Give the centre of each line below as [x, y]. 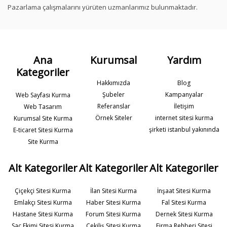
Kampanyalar [184, 95]
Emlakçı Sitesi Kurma [43, 203]
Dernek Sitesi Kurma [184, 214]
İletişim [184, 106]
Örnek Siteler [113, 118]
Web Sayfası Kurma [43, 95]
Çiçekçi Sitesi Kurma [43, 191]
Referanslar [113, 106]
